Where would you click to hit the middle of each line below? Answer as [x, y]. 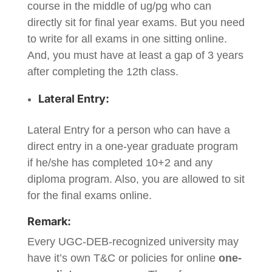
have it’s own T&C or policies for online [123, 258]
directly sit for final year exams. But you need [136, 22]
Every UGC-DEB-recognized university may [133, 242]
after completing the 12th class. [104, 72]
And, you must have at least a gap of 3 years [135, 55]
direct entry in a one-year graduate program [132, 146]
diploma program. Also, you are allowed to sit [136, 179]
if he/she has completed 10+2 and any [120, 163]
